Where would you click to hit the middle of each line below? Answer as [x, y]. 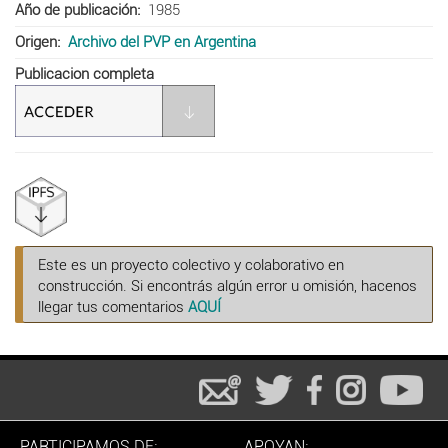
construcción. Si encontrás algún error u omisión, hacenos [227, 285]
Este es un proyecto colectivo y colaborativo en [191, 264]
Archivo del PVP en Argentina [161, 41]
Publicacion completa [84, 73]
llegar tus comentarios [113, 306]
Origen [36, 41]
